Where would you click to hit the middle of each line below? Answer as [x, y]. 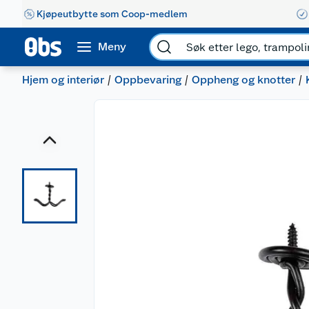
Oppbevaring [148, 80]
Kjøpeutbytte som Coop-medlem [112, 13]
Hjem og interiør [63, 80]
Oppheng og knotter [243, 80]
